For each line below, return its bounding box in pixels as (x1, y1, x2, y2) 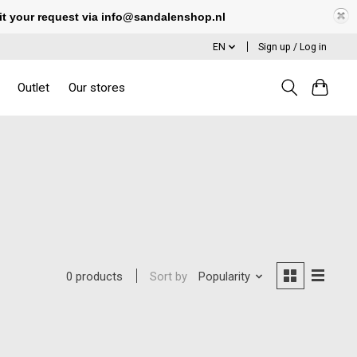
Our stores (68, 80, 125, 95)
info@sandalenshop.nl (100, 10, 226, 23)
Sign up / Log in (258, 41, 328, 53)
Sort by (150, 269, 188, 284)
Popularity (198, 269, 250, 284)
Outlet (17, 80, 49, 95)
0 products (66, 269, 124, 284)
